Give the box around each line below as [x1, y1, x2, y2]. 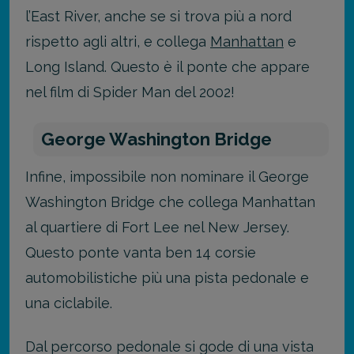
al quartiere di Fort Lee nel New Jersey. [25, 219, 289, 236]
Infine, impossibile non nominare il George [25, 168, 309, 186]
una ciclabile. [25, 295, 112, 312]
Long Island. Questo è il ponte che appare [25, 58, 310, 75]
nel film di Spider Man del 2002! [25, 83, 235, 100]
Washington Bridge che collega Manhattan [25, 194, 315, 211]
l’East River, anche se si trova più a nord [25, 7, 292, 24]
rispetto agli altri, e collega [25, 32, 210, 50]
